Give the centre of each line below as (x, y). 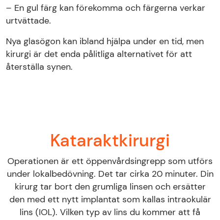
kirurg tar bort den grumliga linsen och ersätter (110, 186)
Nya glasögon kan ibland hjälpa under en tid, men (105, 41)
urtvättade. (28, 20)
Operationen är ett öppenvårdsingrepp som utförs (110, 161)
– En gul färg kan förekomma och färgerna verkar (106, 8)
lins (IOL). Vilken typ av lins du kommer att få (110, 212)
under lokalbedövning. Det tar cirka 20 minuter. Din (110, 174)
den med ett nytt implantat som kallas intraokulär (110, 199)
